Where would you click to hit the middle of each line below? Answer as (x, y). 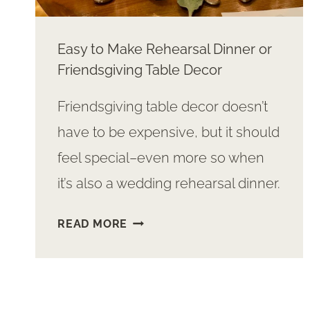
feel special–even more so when (161, 158)
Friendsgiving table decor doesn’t (163, 107)
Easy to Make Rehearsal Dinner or (165, 49)
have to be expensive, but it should (168, 133)
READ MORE (93, 224)
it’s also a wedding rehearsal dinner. (169, 184)
